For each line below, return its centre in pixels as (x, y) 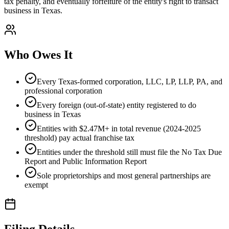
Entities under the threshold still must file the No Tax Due (129, 152)
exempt (36, 185)
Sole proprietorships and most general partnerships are (124, 175)
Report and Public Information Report (86, 161)
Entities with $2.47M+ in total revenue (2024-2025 (119, 128)
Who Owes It (38, 54)
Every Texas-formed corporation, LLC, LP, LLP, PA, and (130, 81)
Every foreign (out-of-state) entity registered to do (117, 105)
